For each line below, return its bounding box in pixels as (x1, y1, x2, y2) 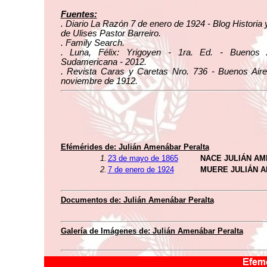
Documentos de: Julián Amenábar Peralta (60, 195, 214, 204)
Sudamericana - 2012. (60, 57, 147, 67)
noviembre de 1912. (60, 76, 138, 86)
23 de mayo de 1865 (107, 154, 178, 163)
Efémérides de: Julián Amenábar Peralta (60, 142, 209, 151)
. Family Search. (60, 38, 125, 48)
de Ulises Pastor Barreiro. (60, 29, 161, 38)
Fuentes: (60, 10, 97, 19)
